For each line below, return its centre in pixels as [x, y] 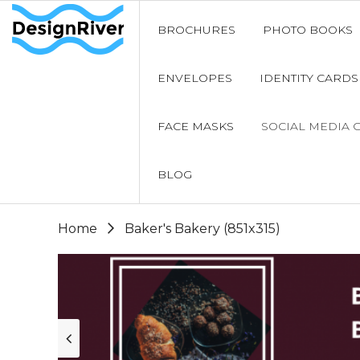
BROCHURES [196, 30]
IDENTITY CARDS [309, 78]
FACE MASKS [195, 126]
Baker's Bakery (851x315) [202, 229]
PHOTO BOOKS [307, 30]
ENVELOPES [194, 78]
